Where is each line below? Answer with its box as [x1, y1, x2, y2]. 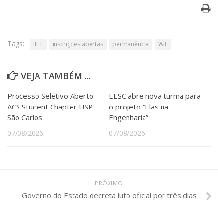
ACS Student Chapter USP [7, 102, 93, 112]
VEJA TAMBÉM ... [21, 70, 91, 82]
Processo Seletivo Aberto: [7, 91, 95, 101]
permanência [112, 40, 149, 49]
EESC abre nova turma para [109, 91, 200, 101]
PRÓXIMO [95, 179, 123, 187]
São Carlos [7, 112, 42, 123]
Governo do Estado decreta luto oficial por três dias [21, 190, 197, 200]
